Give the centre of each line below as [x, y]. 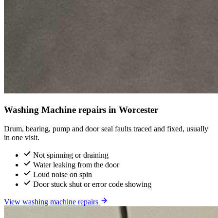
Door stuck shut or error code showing [92, 184]
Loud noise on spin [63, 174]
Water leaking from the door [76, 164]
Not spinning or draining [71, 155]
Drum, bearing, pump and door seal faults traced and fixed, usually [106, 128]
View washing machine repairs [52, 201]
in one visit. [22, 137]
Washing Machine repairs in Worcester [81, 110]
